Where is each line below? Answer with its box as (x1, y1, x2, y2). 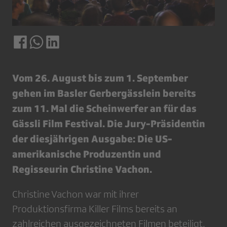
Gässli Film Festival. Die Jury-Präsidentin (12, 118, 205, 130)
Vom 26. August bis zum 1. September (12, 72, 188, 84)
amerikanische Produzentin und (12, 148, 161, 160)
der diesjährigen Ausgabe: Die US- (12, 133, 172, 145)
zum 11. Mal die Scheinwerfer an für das (12, 102, 197, 115)
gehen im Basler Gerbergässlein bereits (12, 87, 196, 99)
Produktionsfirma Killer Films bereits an (12, 203, 177, 215)
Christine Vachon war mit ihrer (12, 188, 139, 200)
